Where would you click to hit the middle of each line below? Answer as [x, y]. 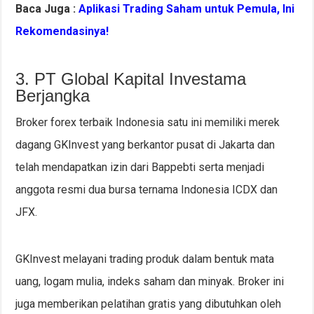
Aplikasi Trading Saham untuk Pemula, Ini [187, 9]
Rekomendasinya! [62, 32]
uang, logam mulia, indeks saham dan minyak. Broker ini [150, 282]
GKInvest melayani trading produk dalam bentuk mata [145, 259]
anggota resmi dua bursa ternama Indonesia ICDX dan [147, 190]
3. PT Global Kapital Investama [131, 79]
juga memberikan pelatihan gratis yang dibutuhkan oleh [149, 304]
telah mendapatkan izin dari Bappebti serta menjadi [140, 168]
